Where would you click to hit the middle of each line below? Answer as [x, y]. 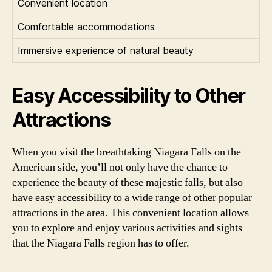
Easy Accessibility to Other [129, 95]
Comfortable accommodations [86, 26]
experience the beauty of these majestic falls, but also [127, 182]
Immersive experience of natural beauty [106, 50]
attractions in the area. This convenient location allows [131, 212]
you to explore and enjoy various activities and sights [127, 228]
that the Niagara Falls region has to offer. [101, 243]
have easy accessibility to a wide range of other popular [132, 197]
